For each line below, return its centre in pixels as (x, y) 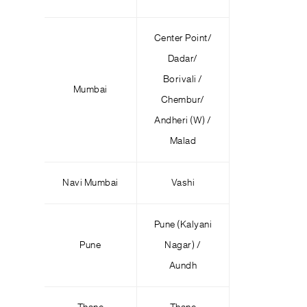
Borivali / (183, 79)
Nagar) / (183, 245)
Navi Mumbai (90, 183)
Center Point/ (183, 38)
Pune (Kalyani (183, 225)
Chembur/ (183, 100)
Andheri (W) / (183, 121)
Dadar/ (183, 59)
